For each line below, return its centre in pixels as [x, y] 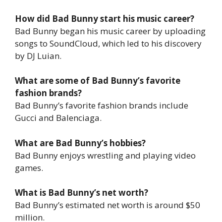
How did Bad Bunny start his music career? [105, 18]
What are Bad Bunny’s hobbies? [80, 143]
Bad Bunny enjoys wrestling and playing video [105, 155]
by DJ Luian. [38, 55]
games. [29, 167]
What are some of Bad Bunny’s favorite [98, 81]
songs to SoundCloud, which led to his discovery [108, 43]
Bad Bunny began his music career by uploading [110, 31]
